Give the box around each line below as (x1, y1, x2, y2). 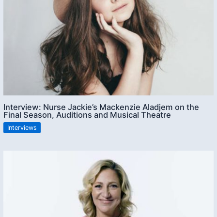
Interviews (7, 124, 37, 131)
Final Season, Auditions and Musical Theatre (3, 110, 171, 120)
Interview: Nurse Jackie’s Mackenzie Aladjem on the (3, 102, 200, 112)
